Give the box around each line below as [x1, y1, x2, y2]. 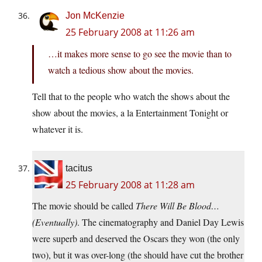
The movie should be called [32, 199, 136, 212]
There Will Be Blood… [136, 199, 219, 212]
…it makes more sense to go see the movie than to [48, 47, 232, 60]
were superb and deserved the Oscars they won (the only [32, 232, 240, 245]
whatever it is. [32, 123, 83, 136]
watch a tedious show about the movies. [48, 64, 194, 77]
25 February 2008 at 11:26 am [65, 26, 195, 39]
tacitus [65, 163, 92, 174]
